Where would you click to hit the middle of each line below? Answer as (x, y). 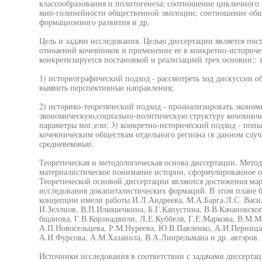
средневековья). (66, 144)
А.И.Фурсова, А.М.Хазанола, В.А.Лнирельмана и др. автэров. (149, 237)
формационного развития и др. (94, 22)
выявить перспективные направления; (106, 87)
